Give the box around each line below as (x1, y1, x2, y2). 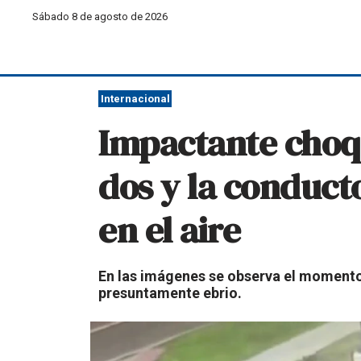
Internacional (100, 93, 170, 105)
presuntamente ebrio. (98, 284, 242, 301)
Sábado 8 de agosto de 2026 (32, 10, 168, 23)
